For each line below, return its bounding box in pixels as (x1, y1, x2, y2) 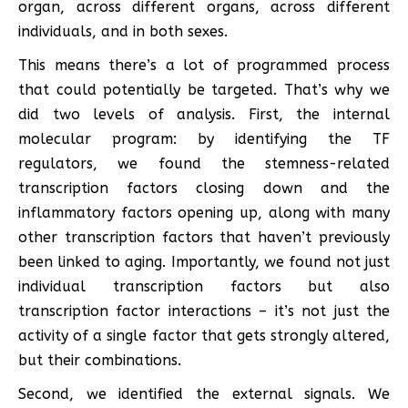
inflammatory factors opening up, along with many (18, 203, 390, 221)
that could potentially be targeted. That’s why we (18, 80, 390, 98)
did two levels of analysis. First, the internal (18, 105, 390, 123)
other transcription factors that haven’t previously (18, 228, 390, 246)
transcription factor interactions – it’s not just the (18, 301, 390, 320)
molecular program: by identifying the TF (18, 129, 390, 148)
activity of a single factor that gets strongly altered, (18, 326, 390, 344)
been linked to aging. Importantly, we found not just (18, 252, 390, 270)
